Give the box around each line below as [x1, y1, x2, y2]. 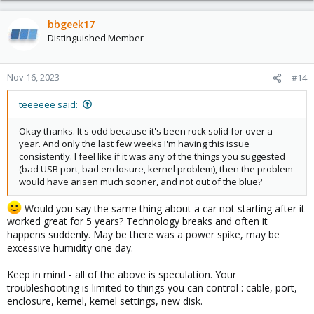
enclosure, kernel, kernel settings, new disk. [7, 294, 203, 308]
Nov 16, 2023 [7, 70, 60, 83]
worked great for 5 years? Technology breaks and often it [7, 214, 268, 228]
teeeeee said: [19, 97, 78, 111]
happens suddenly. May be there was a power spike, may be [7, 228, 280, 242]
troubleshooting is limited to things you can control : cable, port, [7, 281, 297, 295]
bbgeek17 [48, 17, 95, 31]
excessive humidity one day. [7, 241, 133, 255]
